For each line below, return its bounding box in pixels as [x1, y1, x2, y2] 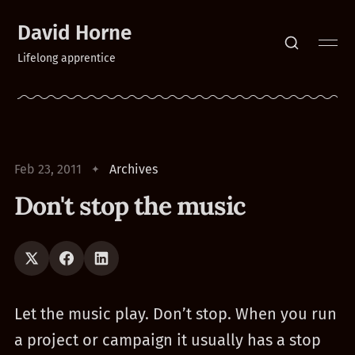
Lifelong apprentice [17, 52, 116, 65]
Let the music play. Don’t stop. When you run [13, 304, 337, 323]
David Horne [17, 21, 132, 45]
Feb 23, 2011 [13, 162, 82, 177]
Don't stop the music [13, 189, 246, 222]
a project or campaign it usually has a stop [13, 330, 321, 349]
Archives [109, 162, 158, 177]
